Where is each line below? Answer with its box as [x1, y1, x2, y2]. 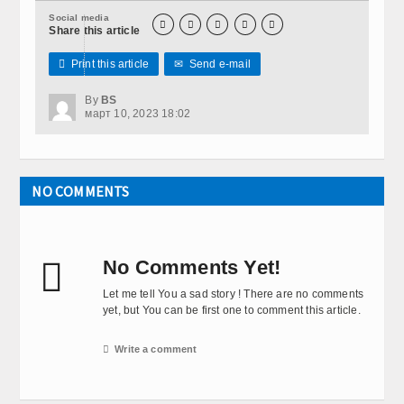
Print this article [65, 58, 150, 71]
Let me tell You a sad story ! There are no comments [103, 288, 364, 301]
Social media [49, 13, 109, 23]
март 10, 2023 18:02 [85, 107, 191, 121]
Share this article [49, 24, 140, 38]
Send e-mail [183, 58, 251, 71]
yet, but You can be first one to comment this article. [103, 304, 361, 317]
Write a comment [115, 344, 197, 355]
